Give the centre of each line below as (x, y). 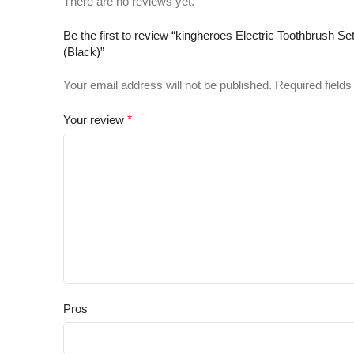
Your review (95, 120)
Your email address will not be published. (168, 85)
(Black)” (84, 52)
